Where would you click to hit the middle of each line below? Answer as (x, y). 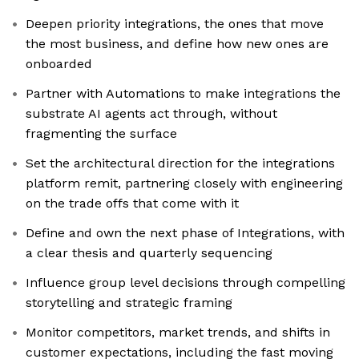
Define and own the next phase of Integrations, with (185, 233)
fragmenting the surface (101, 134)
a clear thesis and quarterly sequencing (149, 253)
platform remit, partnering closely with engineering (184, 184)
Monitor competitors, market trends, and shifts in (178, 333)
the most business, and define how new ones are (177, 44)
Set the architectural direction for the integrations (180, 163)
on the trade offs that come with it (132, 204)
